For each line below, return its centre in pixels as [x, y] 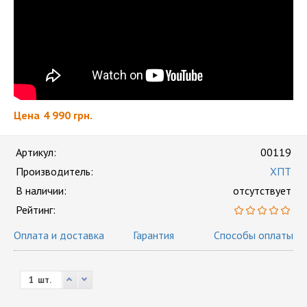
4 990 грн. [68, 115]
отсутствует [262, 191]
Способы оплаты [253, 235]
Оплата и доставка [59, 235]
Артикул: [36, 152]
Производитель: [54, 171]
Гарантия [153, 235]
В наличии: [41, 191]
